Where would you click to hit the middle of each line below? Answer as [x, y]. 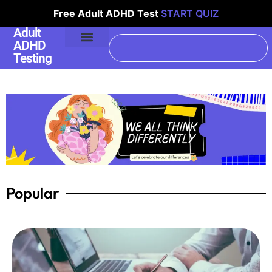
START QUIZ [190, 13]
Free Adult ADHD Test [107, 13]
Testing [33, 58]
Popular [33, 193]
